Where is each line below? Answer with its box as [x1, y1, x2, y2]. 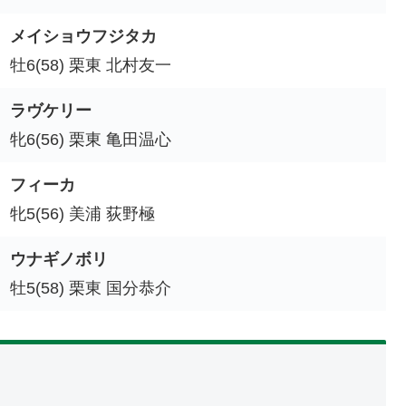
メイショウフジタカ [10, 26, 157, 45]
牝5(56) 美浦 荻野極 [10, 204, 155, 223]
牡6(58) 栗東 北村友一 [10, 55, 171, 74]
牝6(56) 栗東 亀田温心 [10, 130, 171, 149]
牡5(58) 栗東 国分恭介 [10, 278, 171, 297]
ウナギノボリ [10, 249, 108, 268]
